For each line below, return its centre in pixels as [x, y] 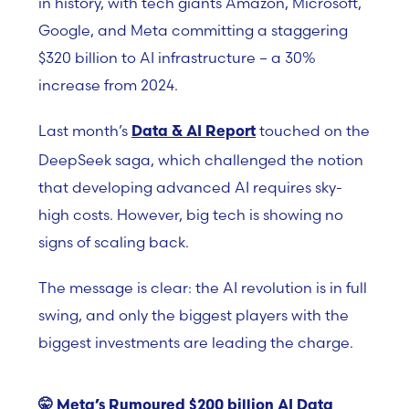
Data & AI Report [194, 132]
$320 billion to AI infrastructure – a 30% [177, 58]
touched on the [313, 131]
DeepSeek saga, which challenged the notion [201, 160]
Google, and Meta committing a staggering [193, 30]
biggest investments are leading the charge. [196, 342]
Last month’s [85, 131]
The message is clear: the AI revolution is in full [203, 288]
